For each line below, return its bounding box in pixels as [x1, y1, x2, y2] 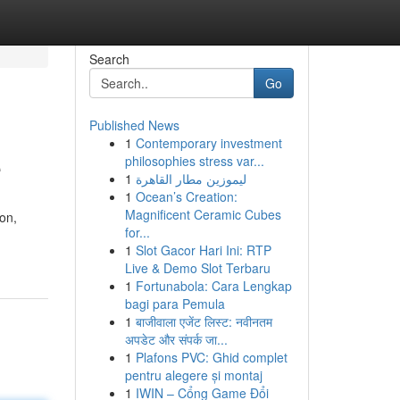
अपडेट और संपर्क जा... [124, 330, 228, 348]
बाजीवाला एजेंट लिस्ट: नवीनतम [135, 312, 272, 330]
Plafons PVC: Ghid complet [135, 348, 287, 366]
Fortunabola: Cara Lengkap [135, 277, 292, 295]
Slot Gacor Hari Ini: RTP [135, 241, 271, 259]
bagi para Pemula [124, 295, 225, 312]
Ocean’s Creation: [135, 187, 237, 205]
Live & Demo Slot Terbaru [124, 259, 271, 277]
